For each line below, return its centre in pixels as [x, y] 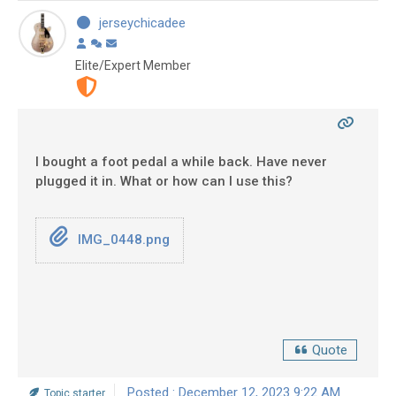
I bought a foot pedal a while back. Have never [181, 161]
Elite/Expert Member [133, 65]
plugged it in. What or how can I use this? [166, 181]
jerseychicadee [142, 23]
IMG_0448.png [122, 239]
